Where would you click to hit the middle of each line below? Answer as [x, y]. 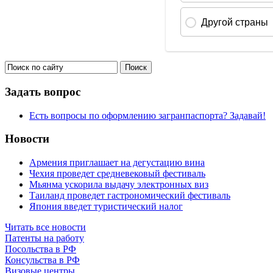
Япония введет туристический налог [106, 207]
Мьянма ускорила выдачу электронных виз [119, 185]
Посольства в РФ [41, 249]
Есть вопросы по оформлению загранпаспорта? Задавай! [147, 115]
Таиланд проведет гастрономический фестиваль [130, 196]
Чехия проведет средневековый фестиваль [117, 174]
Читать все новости [45, 227]
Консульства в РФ [42, 260]
